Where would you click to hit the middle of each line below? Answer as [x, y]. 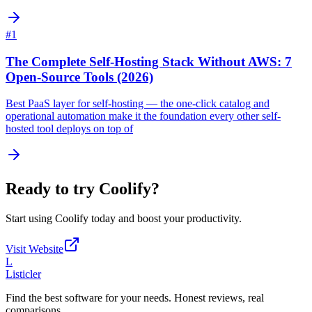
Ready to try [52, 189]
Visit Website [34, 249]
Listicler [23, 274]
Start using [30, 219]
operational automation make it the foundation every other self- [143, 116]
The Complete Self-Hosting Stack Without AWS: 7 [149, 61]
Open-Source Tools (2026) [79, 77]
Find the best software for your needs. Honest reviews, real [135, 298]
